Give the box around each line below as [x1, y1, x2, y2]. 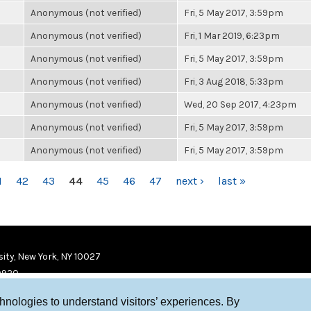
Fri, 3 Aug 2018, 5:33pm [184, 76, 283, 87]
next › [176, 174, 204, 187]
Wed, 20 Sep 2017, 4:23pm [184, 99, 296, 110]
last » [218, 174, 246, 187]
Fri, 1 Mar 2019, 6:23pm [184, 30, 280, 41]
